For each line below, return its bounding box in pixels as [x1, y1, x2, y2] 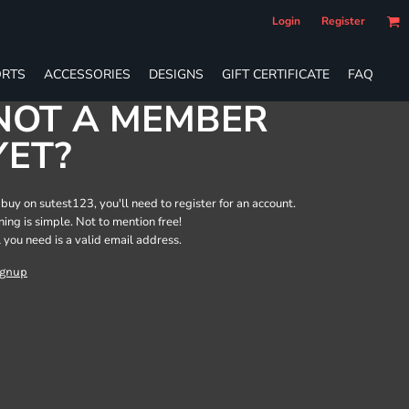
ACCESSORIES [44, 65, 131, 83]
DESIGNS [149, 65, 204, 83]
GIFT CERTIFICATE [222, 65, 330, 83]
